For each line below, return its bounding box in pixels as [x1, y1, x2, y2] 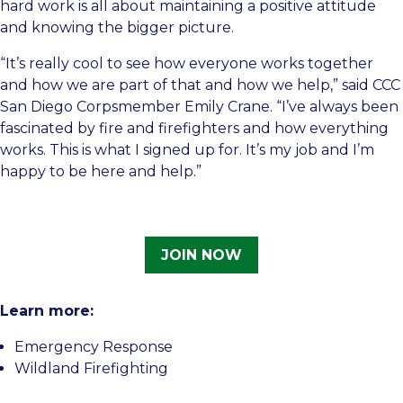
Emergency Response [14, 338, 173, 355]
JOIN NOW [161, 246, 242, 264]
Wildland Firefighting [14, 360, 168, 377]
